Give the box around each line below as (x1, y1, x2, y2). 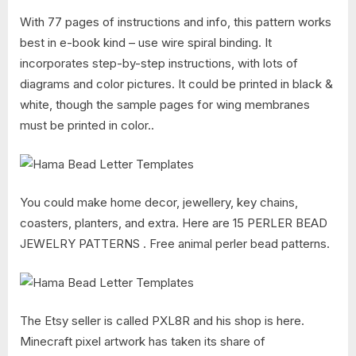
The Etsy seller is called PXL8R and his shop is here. (20, 313, 304, 329)
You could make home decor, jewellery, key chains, (20, 195, 298, 211)
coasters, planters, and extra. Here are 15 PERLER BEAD (20, 215, 327, 231)
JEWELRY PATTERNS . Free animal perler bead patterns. (20, 236, 330, 252)
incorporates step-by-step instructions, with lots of (20, 56, 298, 72)
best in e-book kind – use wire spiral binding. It (20, 35, 272, 51)
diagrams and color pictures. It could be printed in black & (20, 76, 333, 92)
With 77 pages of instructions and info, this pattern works (20, 14, 331, 30)
